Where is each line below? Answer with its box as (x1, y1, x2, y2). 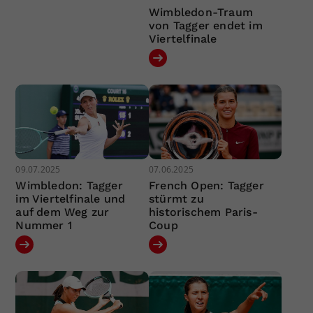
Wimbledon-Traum (148, 5, 253, 19)
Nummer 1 (15, 219, 73, 233)
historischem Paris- (148, 205, 258, 219)
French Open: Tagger (148, 179, 264, 193)
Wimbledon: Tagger (15, 179, 123, 193)
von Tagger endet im (148, 18, 263, 32)
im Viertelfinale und (15, 192, 126, 206)
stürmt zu (148, 192, 204, 206)
